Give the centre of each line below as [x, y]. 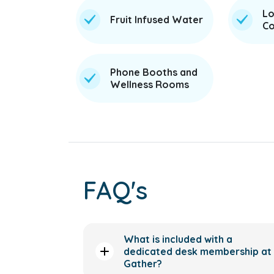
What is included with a [178, 239]
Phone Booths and [154, 72]
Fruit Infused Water [156, 20]
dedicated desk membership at [198, 251]
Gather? [143, 264]
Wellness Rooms [149, 84]
